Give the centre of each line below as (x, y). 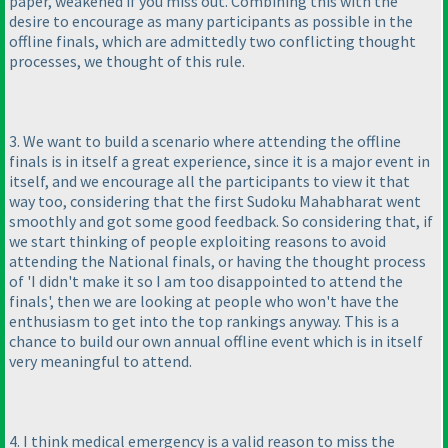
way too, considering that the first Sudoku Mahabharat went (215, 201)
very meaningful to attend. (100, 361)
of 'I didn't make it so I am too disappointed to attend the (206, 281)
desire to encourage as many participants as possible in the (211, 21)
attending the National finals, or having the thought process (217, 261)
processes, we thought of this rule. (127, 61)
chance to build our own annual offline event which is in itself (216, 341)
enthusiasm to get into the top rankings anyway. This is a (204, 321)
